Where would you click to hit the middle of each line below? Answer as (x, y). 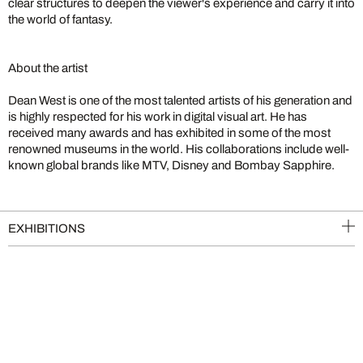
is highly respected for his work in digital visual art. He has (158, 116)
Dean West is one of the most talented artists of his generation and (180, 100)
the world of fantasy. (60, 19)
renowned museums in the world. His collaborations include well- (179, 149)
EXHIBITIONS (47, 228)
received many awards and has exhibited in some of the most (169, 132)
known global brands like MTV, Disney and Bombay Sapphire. (171, 165)
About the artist (48, 68)
